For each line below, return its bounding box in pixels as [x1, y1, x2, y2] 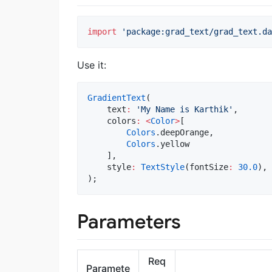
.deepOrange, [155, 127, 214, 137]
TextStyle [141, 161, 185, 172]
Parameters [77, 209, 181, 234]
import [87, 26, 117, 36]
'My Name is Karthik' [136, 104, 233, 114]
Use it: [77, 58, 106, 71]
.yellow [155, 138, 189, 149]
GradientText [87, 92, 146, 103]
